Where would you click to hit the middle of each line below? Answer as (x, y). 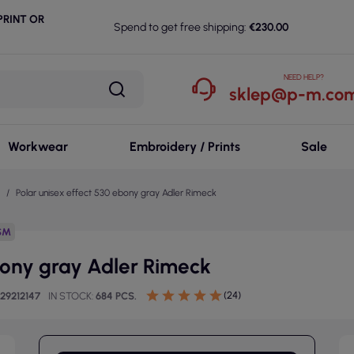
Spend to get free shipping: (180, 27)
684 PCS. (116, 296)
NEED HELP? (304, 77)
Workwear (38, 147)
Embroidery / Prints (185, 147)
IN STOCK (70, 296)
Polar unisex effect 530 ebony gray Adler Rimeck (116, 193)
